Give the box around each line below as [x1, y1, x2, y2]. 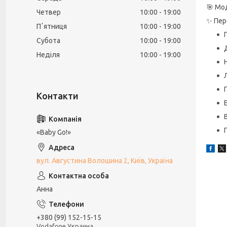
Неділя [36, 51, 60, 59]
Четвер [36, 8, 61, 16]
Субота [36, 36, 60, 45]
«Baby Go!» [36, 128, 71, 136]
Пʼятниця [36, 22, 67, 30]
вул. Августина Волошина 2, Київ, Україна [36, 157, 173, 165]
